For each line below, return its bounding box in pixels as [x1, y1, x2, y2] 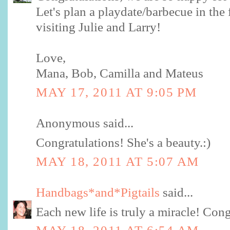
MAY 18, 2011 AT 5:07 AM [36, 154, 199, 168]
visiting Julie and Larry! [36, 20, 161, 34]
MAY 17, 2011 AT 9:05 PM [36, 85, 197, 99]
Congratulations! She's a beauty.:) [36, 135, 210, 149]
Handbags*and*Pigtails [36, 185, 160, 199]
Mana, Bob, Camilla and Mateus [36, 66, 203, 80]
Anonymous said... [36, 116, 133, 130]
